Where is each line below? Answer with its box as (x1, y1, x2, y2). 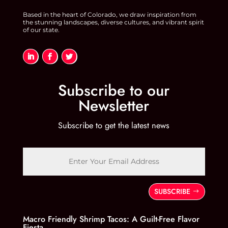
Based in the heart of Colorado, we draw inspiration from (22, 10, 196, 18)
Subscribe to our (58, 79, 170, 102)
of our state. (22, 25, 60, 34)
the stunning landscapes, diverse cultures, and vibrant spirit (22, 18, 204, 26)
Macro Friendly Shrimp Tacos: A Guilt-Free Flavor (22, 213, 199, 225)
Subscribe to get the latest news (58, 119, 170, 132)
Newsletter (78, 95, 150, 117)
